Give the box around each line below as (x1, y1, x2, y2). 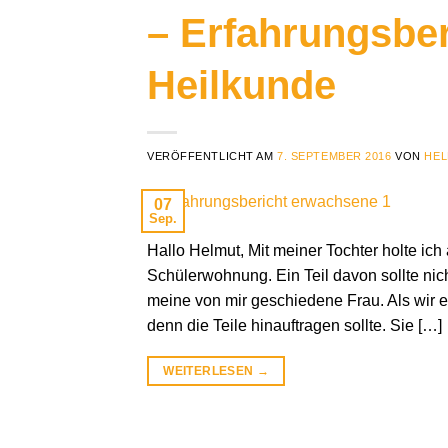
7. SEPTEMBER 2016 (277, 150, 392, 163)
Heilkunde (147, 63, 336, 108)
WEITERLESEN (163, 363, 257, 378)
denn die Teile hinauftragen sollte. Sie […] (147, 316, 442, 334)
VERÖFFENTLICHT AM (147, 150, 278, 163)
